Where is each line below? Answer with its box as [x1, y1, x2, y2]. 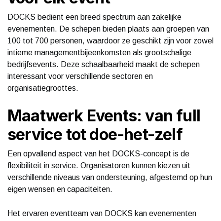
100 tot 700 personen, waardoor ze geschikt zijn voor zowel [7, 36, 214, 45]
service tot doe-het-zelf [7, 124, 183, 144]
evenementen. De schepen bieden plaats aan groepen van [7, 24, 209, 33]
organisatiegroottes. [7, 83, 78, 92]
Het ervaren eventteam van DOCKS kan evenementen [7, 209, 196, 218]
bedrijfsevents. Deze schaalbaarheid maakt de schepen [7, 60, 200, 69]
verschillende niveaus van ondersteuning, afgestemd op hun [7, 173, 212, 182]
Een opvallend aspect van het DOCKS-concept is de [7, 149, 189, 158]
